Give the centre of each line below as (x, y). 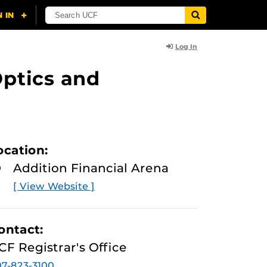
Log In (186, 46)
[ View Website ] (54, 186)
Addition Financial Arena (91, 168)
